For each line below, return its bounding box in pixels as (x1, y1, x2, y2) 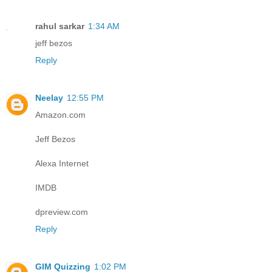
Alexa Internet (35, 158, 89, 169)
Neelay (35, 93, 63, 103)
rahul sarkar (35, 21, 84, 32)
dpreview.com (35, 207, 88, 217)
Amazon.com (35, 110, 86, 120)
